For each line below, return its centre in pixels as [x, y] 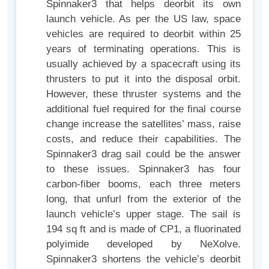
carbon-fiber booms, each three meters [144, 184]
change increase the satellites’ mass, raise [144, 124]
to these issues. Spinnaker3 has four [144, 169]
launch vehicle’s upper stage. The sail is [144, 214]
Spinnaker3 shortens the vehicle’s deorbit [144, 259]
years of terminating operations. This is [144, 49]
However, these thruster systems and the [144, 94]
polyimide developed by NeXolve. [144, 244]
